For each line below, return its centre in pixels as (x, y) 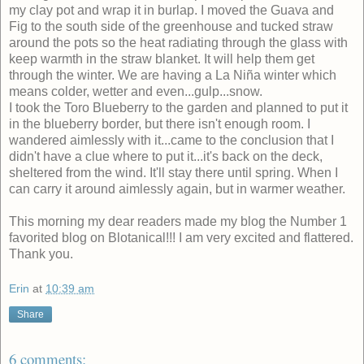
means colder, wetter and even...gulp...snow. (136, 91)
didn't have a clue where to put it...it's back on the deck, (166, 156)
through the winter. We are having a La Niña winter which (173, 75)
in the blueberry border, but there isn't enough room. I (160, 123)
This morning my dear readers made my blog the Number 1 (178, 221)
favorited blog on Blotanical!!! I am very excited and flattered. (181, 237)
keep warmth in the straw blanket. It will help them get (162, 58)
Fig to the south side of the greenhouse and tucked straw (171, 26)
